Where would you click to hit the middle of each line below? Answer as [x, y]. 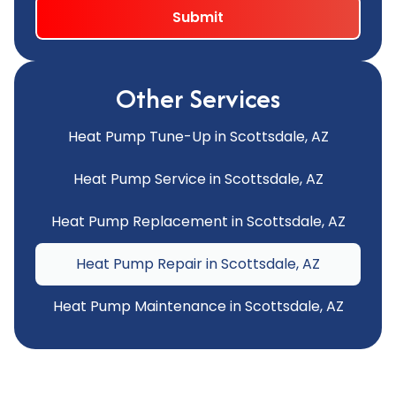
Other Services [198, 99]
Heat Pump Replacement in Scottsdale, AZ [198, 222]
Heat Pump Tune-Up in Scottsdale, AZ [198, 137]
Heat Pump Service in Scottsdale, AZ [198, 179]
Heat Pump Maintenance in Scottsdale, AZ [198, 307]
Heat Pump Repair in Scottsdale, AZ [198, 264]
